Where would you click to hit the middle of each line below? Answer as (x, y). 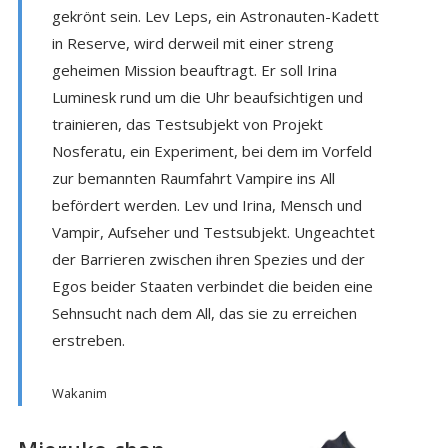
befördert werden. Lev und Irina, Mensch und (206, 204)
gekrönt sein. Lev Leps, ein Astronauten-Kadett (215, 15)
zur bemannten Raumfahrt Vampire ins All (193, 177)
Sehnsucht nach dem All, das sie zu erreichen (204, 312)
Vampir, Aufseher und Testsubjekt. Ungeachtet (213, 231)
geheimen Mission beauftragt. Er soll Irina (194, 69)
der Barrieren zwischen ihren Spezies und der (208, 258)
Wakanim (79, 392)
